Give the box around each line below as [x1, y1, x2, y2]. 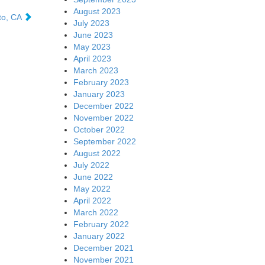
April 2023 [73, 53, 111, 63]
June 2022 [73, 172, 113, 182]
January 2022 [73, 231, 125, 241]
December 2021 [73, 243, 134, 253]
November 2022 [73, 112, 134, 122]
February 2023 [73, 77, 129, 87]
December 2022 [73, 101, 134, 111]
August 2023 [73, 6, 121, 16]
